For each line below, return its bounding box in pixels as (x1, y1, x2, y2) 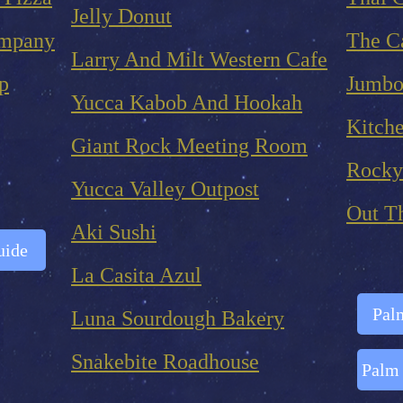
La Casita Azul (71, 264, 201, 287)
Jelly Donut (71, 4, 172, 28)
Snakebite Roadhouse (71, 350, 259, 373)
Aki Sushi (71, 220, 157, 244)
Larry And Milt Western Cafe (71, 48, 327, 71)
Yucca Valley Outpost (71, 177, 259, 201)
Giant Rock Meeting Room (71, 134, 308, 157)
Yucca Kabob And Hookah (71, 91, 302, 114)
